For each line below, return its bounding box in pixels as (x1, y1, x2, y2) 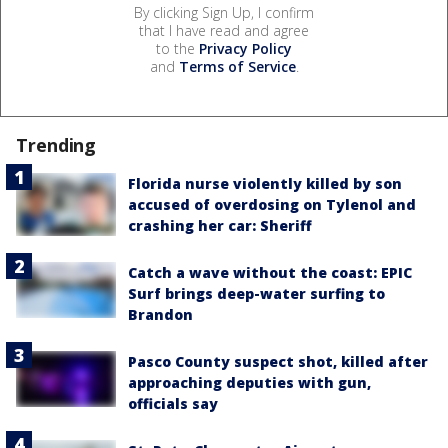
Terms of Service (178, 56, 296, 76)
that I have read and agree (139, 20, 309, 40)
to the (156, 38, 199, 58)
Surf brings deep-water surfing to (128, 283, 385, 303)
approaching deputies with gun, (128, 372, 371, 392)
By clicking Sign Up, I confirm (134, 2, 314, 22)
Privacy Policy (199, 38, 292, 58)
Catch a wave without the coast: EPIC (128, 262, 412, 282)
